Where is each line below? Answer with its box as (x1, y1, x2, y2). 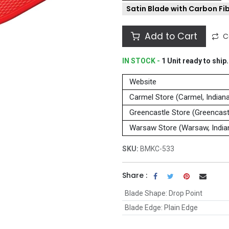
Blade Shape (124, 189, 166, 198)
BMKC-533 (140, 145, 174, 153)
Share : (122, 170, 147, 181)
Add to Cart (142, 30, 197, 43)
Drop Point (168, 189, 202, 198)
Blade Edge (124, 203, 161, 212)
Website (129, 77, 156, 87)
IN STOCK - (122, 57, 162, 65)
